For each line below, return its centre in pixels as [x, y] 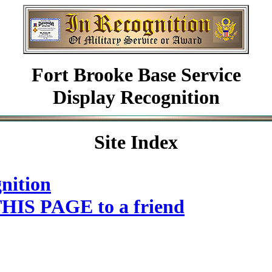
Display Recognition [136, 97]
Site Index [136, 142]
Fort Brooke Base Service [136, 75]
